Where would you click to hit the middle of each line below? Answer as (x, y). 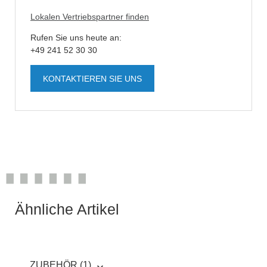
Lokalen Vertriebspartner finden (90, 16)
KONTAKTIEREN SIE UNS (92, 78)
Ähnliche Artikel (67, 209)
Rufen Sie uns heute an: (76, 37)
